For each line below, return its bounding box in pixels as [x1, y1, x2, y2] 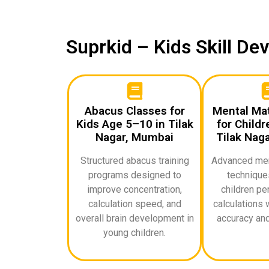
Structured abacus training [80, 154, 189, 166]
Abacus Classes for [84, 103, 185, 118]
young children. [103, 226, 166, 238]
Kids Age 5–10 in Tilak [76, 116, 193, 131]
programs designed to [88, 169, 181, 181]
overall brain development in [75, 212, 194, 224]
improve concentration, [87, 183, 182, 195]
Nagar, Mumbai [95, 130, 174, 144]
